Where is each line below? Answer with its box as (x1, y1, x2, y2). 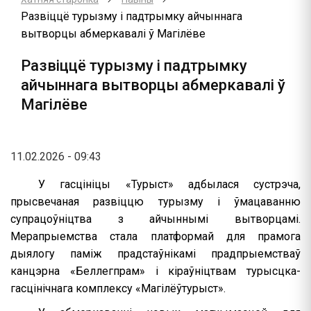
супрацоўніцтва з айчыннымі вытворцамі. (10, 212, 301, 226)
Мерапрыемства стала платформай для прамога (10, 230, 301, 243)
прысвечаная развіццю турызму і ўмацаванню (10, 195, 301, 208)
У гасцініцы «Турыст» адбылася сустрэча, (38, 178, 301, 191)
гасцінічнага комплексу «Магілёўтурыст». (10, 282, 226, 295)
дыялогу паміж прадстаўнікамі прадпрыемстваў (10, 247, 301, 260)
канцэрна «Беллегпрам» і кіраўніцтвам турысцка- (10, 264, 301, 278)
